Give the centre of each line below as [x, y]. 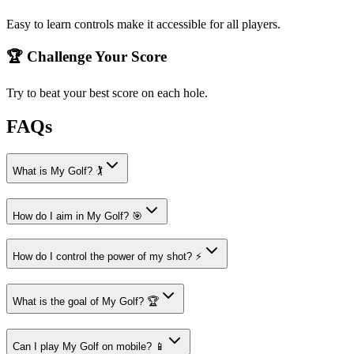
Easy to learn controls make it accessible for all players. [143, 24]
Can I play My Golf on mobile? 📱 [89, 346]
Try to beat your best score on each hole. [107, 93]
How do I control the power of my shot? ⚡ [107, 257]
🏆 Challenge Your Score [87, 57]
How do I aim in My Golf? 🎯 [77, 216]
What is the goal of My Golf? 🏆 [86, 301]
